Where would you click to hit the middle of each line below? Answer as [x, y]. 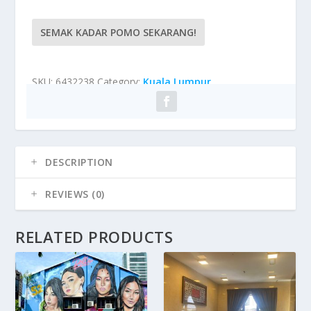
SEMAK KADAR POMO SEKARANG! [119, 32]
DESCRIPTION [79, 162]
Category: [120, 81]
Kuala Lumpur [177, 81]
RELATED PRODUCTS [94, 236]
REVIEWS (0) [75, 194]
